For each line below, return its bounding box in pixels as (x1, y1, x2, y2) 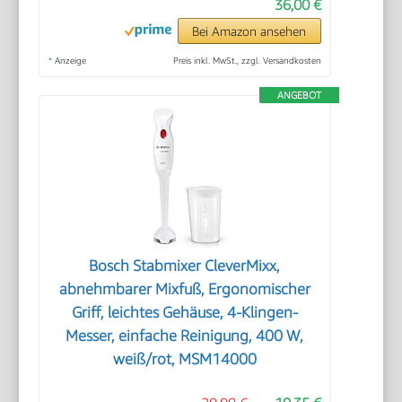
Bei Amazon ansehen (192, 22, 307, 39)
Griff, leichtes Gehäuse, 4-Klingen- (71, 302, 298, 321)
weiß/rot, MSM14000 (112, 349, 257, 368)
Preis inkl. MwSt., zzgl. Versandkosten (172, 54, 321, 66)
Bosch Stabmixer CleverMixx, (89, 256, 281, 275)
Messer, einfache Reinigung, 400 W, (66, 326, 304, 345)
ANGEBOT (276, 88, 321, 100)
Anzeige (52, 54, 87, 66)
